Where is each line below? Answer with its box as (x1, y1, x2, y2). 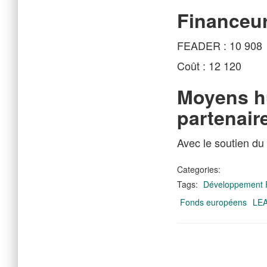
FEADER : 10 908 (177, 38, 262, 53)
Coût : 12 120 (177, 58, 241, 73)
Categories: (177, 163, 221, 175)
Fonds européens (180, 196, 247, 208)
